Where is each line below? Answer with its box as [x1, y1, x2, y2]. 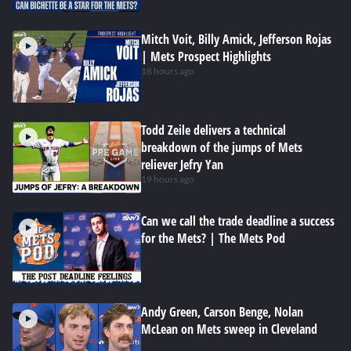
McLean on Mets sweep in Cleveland [141, 320, 317, 338]
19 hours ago [141, 173, 194, 185]
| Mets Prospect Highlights [141, 48, 271, 65]
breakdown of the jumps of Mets [141, 139, 302, 156]
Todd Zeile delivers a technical [141, 121, 286, 139]
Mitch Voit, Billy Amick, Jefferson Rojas [141, 31, 331, 48]
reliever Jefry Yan [141, 156, 223, 173]
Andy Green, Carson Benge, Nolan [141, 303, 303, 320]
